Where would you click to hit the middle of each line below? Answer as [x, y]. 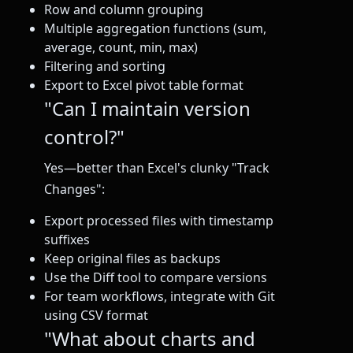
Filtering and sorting [105, 66]
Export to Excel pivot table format [144, 85]
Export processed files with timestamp [159, 220]
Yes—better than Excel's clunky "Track [157, 167]
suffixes [67, 239]
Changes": [74, 189]
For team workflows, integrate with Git [160, 296]
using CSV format [96, 315]
